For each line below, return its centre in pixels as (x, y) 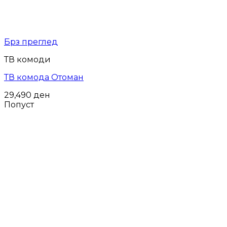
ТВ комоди (27, 60)
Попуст (19, 105)
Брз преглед (31, 42)
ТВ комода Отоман (44, 78)
